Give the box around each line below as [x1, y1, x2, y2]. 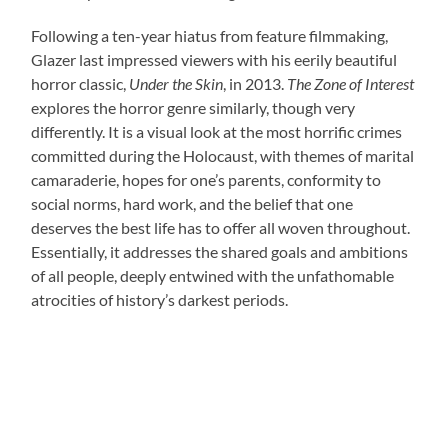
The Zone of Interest [287, 74, 415, 94]
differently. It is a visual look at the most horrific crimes [31, 122, 403, 142]
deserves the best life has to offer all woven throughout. [31, 218, 411, 238]
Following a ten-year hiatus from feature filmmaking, [31, 26, 389, 46]
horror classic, [31, 74, 130, 94]
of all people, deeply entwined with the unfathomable [31, 266, 395, 286]
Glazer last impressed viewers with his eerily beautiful [31, 50, 398, 70]
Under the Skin [129, 74, 224, 94]
